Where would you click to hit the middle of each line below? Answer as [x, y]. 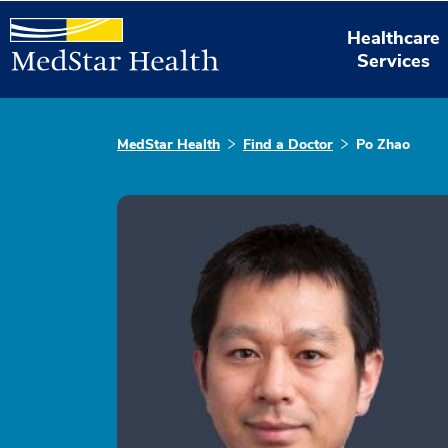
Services [394, 60]
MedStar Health [168, 144]
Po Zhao [383, 144]
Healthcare [394, 37]
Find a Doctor [288, 144]
